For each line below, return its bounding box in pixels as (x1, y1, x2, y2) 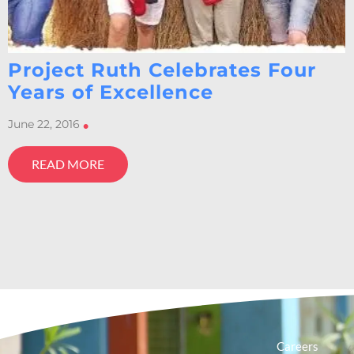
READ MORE (32, 156, 104, 172)
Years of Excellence (8, 81, 213, 104)
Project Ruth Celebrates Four (8, 58, 316, 81)
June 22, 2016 (8, 117, 80, 131)
